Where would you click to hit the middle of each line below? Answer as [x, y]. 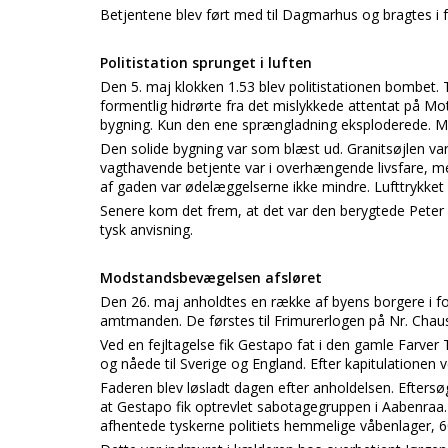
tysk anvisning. [146, 229]
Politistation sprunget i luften [206, 62]
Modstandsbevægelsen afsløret [211, 277]
